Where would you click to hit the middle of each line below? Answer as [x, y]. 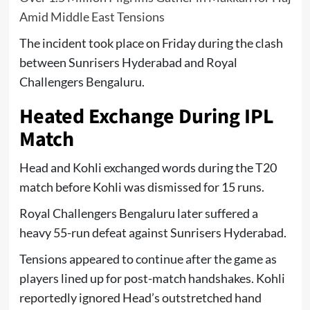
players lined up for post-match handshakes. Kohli [152, 278]
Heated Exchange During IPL [146, 116]
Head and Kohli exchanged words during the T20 [148, 167]
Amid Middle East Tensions [92, 16]
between [44, 62]
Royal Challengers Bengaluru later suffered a [138, 213]
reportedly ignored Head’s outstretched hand [140, 297]
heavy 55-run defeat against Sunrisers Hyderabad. [153, 232]
